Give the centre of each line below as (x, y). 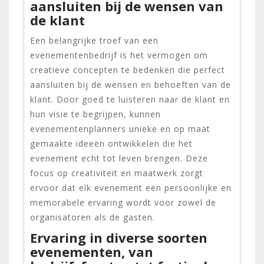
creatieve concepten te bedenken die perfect (128, 70)
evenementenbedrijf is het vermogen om (119, 55)
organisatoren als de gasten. (93, 217)
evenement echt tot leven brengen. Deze (119, 158)
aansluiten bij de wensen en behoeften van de (131, 84)
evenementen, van (92, 251)
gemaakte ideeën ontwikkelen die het (111, 143)
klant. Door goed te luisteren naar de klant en (130, 99)
